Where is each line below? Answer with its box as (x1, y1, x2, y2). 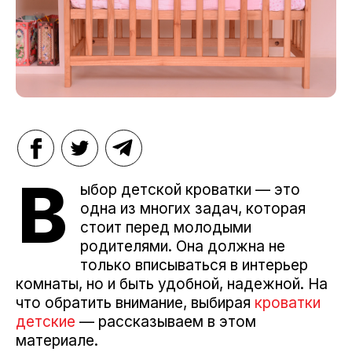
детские (16, 312, 75, 331)
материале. (16, 331, 98, 350)
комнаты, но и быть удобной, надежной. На (16, 274, 328, 293)
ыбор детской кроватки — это (80, 180, 300, 199)
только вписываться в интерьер (80, 255, 308, 274)
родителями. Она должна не (80, 236, 285, 255)
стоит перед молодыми (80, 218, 251, 236)
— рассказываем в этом (75, 312, 256, 331)
